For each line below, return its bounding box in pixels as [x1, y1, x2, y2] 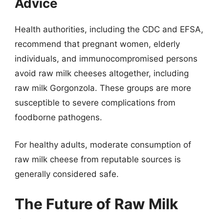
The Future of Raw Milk [15, 195, 178, 213]
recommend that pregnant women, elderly [15, 39, 180, 49]
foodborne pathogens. [15, 112, 102, 122]
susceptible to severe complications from [15, 98, 175, 108]
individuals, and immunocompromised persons [15, 54, 197, 64]
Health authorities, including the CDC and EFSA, [15, 24, 203, 34]
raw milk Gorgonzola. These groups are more [15, 83, 191, 93]
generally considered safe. [15, 169, 119, 179]
